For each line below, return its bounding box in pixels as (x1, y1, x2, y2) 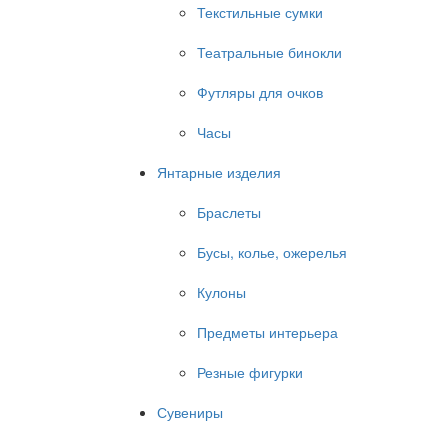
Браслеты (197, 202, 261, 222)
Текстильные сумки (197, 2, 323, 22)
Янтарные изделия (157, 162, 281, 182)
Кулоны (197, 282, 246, 302)
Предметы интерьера (197, 322, 338, 342)
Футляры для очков (197, 82, 323, 102)
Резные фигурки (197, 362, 303, 382)
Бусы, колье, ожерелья (197, 242, 347, 262)
